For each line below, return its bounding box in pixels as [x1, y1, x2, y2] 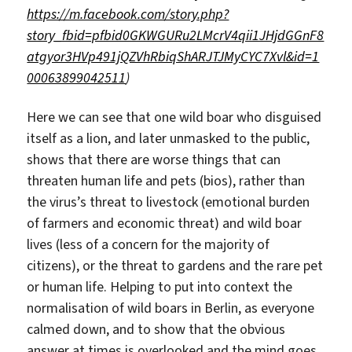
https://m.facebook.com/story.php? [27, 5, 229, 24]
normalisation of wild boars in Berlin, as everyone [27, 298, 315, 317]
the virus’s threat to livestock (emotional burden [27, 192, 310, 211]
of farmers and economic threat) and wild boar [27, 213, 302, 233]
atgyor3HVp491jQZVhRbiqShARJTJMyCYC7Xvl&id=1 [27, 47, 320, 67]
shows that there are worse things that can [27, 149, 281, 169]
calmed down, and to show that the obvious [27, 319, 286, 339]
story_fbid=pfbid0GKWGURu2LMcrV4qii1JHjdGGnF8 [27, 26, 324, 46]
